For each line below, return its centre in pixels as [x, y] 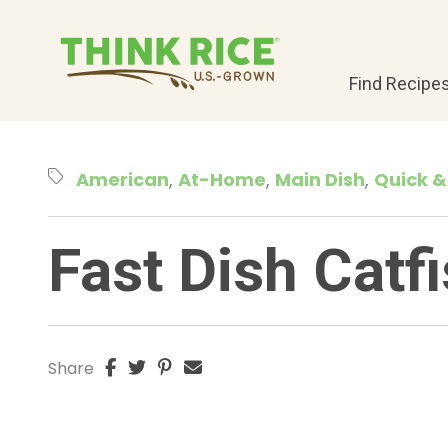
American [122, 179]
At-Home [222, 179]
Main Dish [320, 179]
